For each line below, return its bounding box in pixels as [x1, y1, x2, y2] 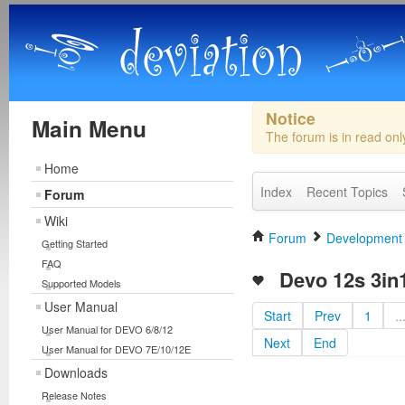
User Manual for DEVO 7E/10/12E [42, 342, 191, 356]
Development [325, 229, 402, 247]
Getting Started [42, 236, 108, 250]
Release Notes [42, 388, 107, 402]
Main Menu [32, 112, 146, 145]
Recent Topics [306, 183, 388, 201]
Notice [265, 107, 316, 129]
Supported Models [42, 276, 121, 290]
